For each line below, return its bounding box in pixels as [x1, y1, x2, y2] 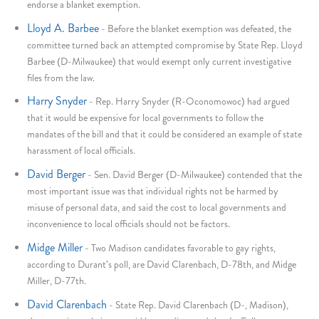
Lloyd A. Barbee [27, 19, 100, 36]
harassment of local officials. [27, 143, 136, 158]
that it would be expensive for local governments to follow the [27, 110, 264, 125]
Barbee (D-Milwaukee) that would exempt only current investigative [27, 53, 292, 68]
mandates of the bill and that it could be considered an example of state [27, 127, 303, 142]
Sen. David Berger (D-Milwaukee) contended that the [94, 167, 303, 182]
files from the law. [27, 70, 95, 85]
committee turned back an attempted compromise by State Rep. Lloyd [27, 37, 303, 52]
